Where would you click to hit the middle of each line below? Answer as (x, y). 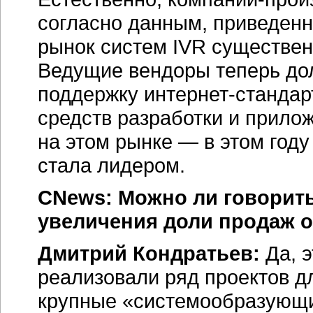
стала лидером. (111, 165)
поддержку (91, 94)
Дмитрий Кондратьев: (149, 253)
